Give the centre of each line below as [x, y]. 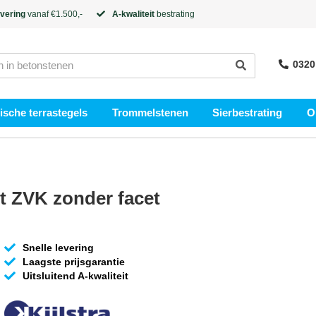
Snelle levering [58, 248]
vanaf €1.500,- [54, 14]
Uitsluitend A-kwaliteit [75, 276]
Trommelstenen [150, 113]
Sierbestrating [248, 113]
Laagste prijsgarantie [73, 262]
